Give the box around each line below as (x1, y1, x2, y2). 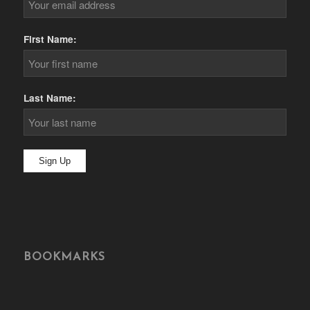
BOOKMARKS (23, 252, 105, 264)
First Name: (23, 32, 77, 46)
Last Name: (23, 91, 76, 105)
